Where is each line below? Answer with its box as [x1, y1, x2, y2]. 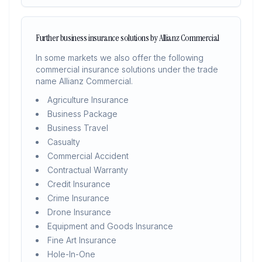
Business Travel [47, 123, 108, 133]
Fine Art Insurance [47, 235, 116, 245]
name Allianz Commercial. [36, 76, 133, 86]
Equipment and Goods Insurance [47, 221, 173, 231]
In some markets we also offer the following [36, 53, 204, 63]
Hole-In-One [47, 249, 95, 259]
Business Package [47, 109, 118, 119]
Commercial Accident [47, 151, 129, 161]
